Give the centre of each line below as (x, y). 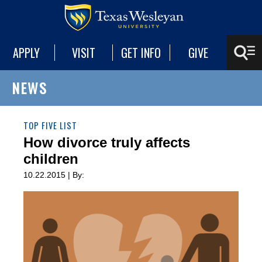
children (51, 159)
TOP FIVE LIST (50, 125)
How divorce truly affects (107, 142)
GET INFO (141, 53)
